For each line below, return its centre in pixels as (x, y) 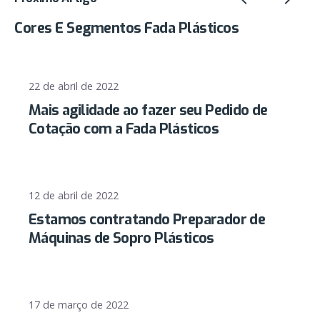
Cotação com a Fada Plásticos (124, 129)
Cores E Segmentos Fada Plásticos (126, 28)
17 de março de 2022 (79, 305)
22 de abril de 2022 (74, 86)
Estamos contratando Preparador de (147, 220)
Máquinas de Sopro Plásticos (121, 239)
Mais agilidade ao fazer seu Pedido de (148, 111)
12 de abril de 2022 (74, 196)
